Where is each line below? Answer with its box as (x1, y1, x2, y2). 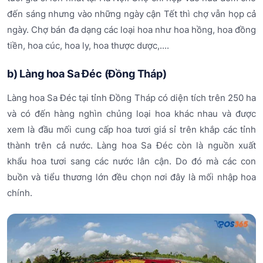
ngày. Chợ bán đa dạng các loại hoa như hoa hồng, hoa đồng (7, 23, 256, 35)
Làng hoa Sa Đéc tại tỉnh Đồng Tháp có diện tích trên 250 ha (7, 92, 256, 104)
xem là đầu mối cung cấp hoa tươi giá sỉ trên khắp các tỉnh (7, 124, 256, 136)
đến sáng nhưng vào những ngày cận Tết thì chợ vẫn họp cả (7, 8, 256, 19)
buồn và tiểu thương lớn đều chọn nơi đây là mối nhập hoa (7, 171, 256, 183)
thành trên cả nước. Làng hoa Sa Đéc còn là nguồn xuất (7, 140, 256, 151)
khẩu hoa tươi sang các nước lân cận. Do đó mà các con (7, 156, 256, 167)
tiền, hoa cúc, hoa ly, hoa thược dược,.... (7, 39, 169, 51)
